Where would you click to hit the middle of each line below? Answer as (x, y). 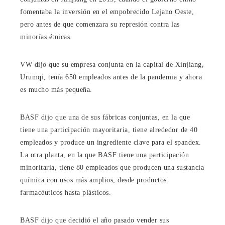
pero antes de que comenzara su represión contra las (100, 24)
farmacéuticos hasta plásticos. (66, 192)
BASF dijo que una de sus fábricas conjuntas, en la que (105, 117)
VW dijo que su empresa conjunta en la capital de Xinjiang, (112, 64)
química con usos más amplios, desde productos (93, 180)
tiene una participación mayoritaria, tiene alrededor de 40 (109, 130)
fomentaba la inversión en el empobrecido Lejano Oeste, (107, 12)
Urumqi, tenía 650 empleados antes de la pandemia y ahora (111, 77)
